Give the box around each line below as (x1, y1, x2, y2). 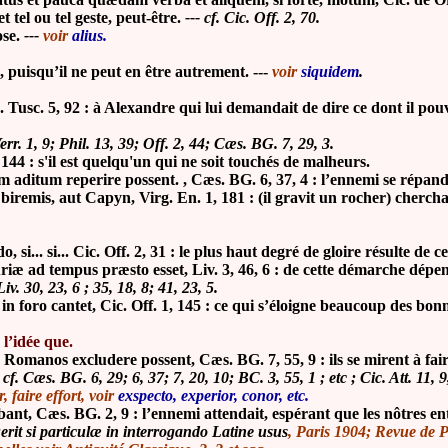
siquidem (301, 63, 359, 81)
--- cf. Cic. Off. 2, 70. (185, 9, 320, 27)
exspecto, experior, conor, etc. (118, 387, 309, 405)
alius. (72, 27, 107, 45)
